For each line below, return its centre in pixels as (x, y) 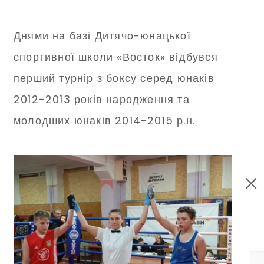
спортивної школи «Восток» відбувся (116, 57)
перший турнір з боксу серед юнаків (114, 78)
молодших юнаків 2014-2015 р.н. (105, 121)
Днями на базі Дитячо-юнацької (102, 36)
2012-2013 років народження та (102, 99)
